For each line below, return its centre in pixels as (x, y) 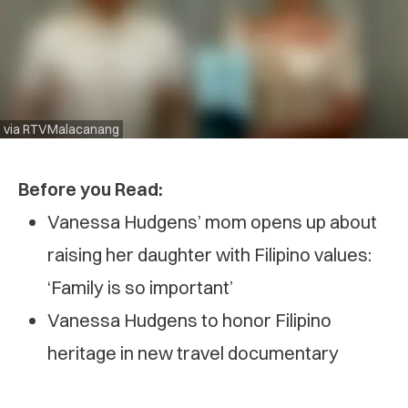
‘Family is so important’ (140, 287)
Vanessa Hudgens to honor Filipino (189, 320)
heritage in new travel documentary (193, 352)
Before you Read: (91, 189)
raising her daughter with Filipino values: (209, 254)
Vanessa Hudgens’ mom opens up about (212, 221)
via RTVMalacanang (61, 129)
